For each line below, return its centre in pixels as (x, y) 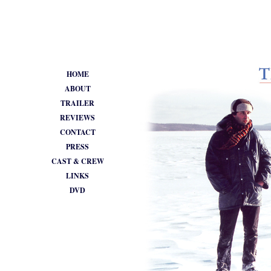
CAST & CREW (77, 161)
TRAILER (77, 103)
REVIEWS (77, 118)
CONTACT (77, 132)
